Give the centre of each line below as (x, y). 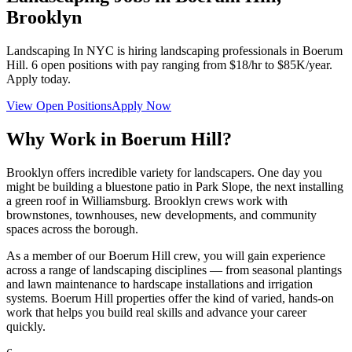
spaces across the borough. (72, 229)
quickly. (26, 326)
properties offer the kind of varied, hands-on (224, 298)
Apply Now (141, 105)
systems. (29, 298)
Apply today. (38, 79)
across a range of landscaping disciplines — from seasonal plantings (174, 269)
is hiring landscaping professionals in (208, 50)
